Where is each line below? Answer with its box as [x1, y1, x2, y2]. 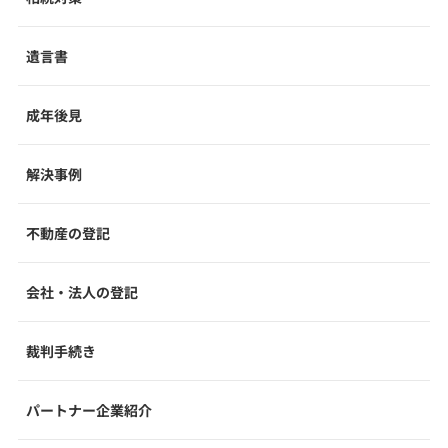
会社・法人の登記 [26, 281, 138, 302]
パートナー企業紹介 [26, 399, 152, 420]
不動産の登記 [26, 222, 110, 243]
